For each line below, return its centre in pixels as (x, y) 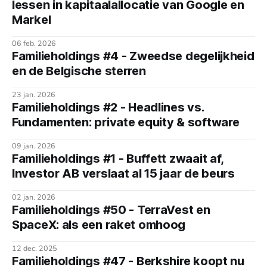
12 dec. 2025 (35, 249)
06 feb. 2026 (34, 44)
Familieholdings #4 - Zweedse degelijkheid (133, 56)
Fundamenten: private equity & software (126, 122)
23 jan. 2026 (34, 95)
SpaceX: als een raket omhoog (99, 225)
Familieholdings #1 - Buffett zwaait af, (118, 159)
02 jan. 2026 (34, 197)
